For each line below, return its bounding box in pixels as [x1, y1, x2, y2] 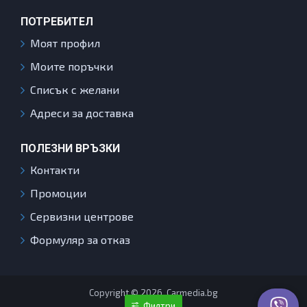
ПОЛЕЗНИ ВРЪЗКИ [21, 142, 120, 155]
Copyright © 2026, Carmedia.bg [89, 287, 218, 298]
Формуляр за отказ [30, 233, 130, 246]
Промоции [30, 186, 86, 199]
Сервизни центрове [30, 210, 134, 223]
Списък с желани [30, 83, 119, 96]
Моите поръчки [30, 60, 113, 73]
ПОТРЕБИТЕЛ [21, 15, 93, 28]
